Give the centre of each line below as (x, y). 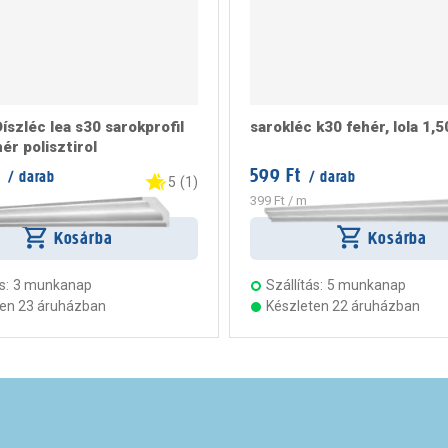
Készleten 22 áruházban (343, 306)
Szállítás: (294, 285)
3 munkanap (52, 285)
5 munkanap (366, 285)
